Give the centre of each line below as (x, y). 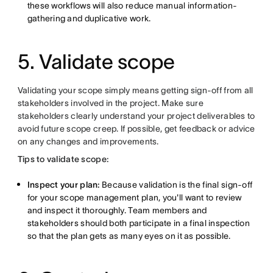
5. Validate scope (96, 62)
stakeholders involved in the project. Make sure (110, 103)
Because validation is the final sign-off (176, 185)
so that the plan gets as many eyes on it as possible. (129, 236)
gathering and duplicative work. (89, 18)
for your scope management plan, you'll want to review (134, 197)
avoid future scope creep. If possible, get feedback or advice (136, 129)
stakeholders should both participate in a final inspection (138, 223)
